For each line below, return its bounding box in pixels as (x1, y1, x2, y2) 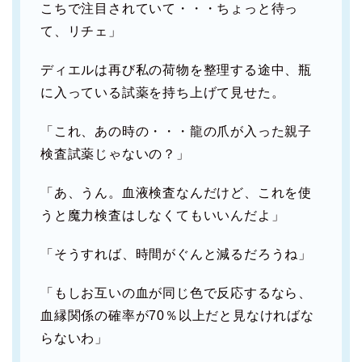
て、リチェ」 (40, 24, 122, 39)
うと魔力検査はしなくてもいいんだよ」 (40, 208, 285, 223)
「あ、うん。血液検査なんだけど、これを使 (40, 186, 312, 200)
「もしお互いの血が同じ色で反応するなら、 (40, 286, 312, 301)
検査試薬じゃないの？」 (40, 147, 190, 162)
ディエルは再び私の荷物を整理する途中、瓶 (40, 63, 312, 78)
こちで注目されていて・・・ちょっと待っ (40, 2, 299, 16)
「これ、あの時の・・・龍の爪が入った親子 (40, 124, 313, 139)
